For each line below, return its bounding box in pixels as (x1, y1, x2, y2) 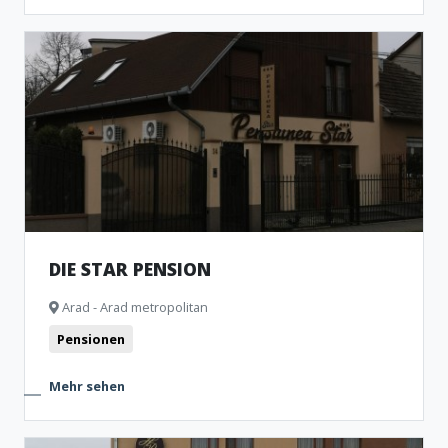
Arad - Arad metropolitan (59, 298, 208, 316)
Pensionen (57, 330, 125, 348)
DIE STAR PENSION (49, 257, 211, 281)
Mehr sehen (49, 377, 125, 395)
